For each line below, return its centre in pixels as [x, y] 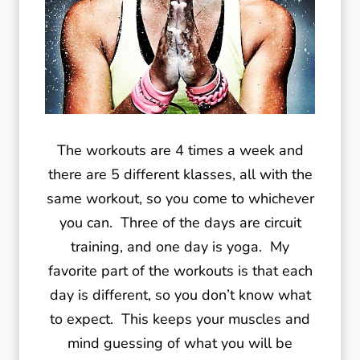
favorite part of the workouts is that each [180, 271]
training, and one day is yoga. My [180, 247]
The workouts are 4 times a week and [180, 151]
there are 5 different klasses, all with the [180, 175]
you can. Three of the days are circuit [180, 223]
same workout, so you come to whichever [180, 199]
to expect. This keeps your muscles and [180, 319]
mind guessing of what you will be [180, 344]
